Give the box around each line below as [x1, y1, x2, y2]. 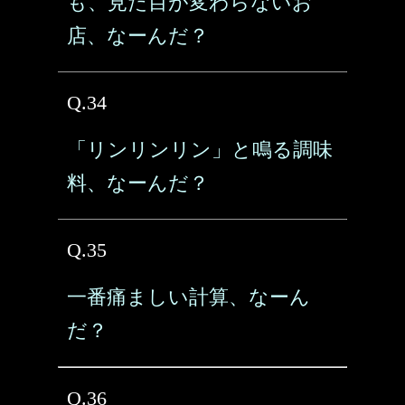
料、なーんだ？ [67, 172, 209, 194]
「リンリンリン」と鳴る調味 [67, 138, 333, 161]
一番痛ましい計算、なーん [67, 286, 310, 308]
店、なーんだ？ [67, 24, 209, 47]
